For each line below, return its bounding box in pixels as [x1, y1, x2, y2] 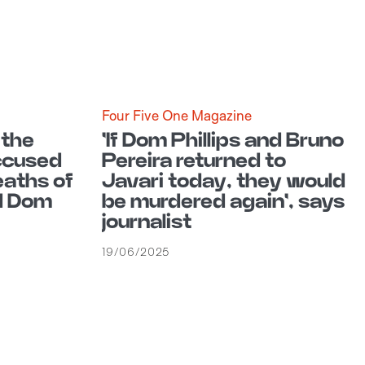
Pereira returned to [101, 149, 286, 173]
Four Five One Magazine [101, 106, 252, 124]
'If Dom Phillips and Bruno [101, 129, 344, 152]
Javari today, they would [101, 169, 345, 193]
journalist [101, 210, 191, 234]
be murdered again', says [101, 190, 345, 213]
